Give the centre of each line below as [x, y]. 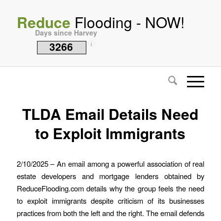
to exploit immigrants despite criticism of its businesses [110, 200]
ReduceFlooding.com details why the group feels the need [110, 188]
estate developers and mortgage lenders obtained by [110, 176]
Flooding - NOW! [127, 22]
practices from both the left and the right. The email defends [110, 213]
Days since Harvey [66, 33]
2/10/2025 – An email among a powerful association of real [110, 163]
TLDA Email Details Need [110, 114]
